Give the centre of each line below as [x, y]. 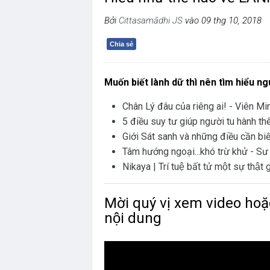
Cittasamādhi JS [151, 20]
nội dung [133, 218]
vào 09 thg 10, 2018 [223, 20]
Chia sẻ [121, 44]
